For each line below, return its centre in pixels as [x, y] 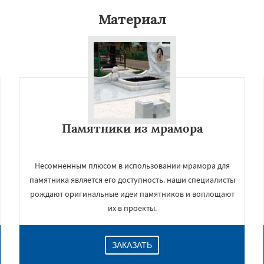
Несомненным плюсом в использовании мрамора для [132, 166]
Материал [132, 19]
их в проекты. [132, 208]
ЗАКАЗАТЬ [132, 245]
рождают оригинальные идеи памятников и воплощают [132, 194]
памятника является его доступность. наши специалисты [132, 180]
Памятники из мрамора [132, 128]
